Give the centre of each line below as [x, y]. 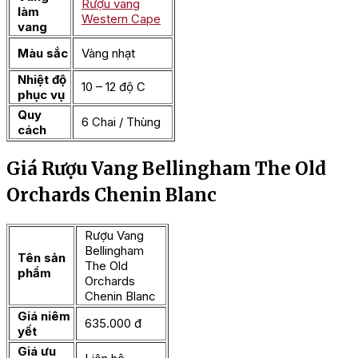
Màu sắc [43, 53]
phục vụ [41, 94]
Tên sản [42, 258]
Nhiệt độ [42, 79]
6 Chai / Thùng [121, 121]
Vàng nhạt [108, 53]
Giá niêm [44, 316]
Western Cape [121, 18]
